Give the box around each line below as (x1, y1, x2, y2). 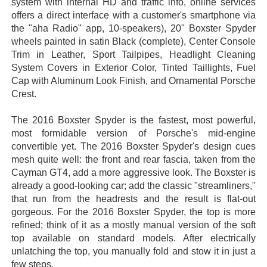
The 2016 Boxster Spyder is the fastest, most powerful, (11, 115, 256, 126)
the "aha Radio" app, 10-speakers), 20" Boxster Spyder (11, 23, 256, 34)
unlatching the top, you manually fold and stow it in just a (11, 246, 256, 257)
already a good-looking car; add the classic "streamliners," (11, 181, 256, 191)
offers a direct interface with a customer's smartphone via (11, 10, 256, 21)
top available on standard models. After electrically (11, 233, 256, 244)
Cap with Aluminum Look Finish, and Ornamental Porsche (11, 76, 256, 86)
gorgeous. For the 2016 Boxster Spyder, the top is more (11, 207, 256, 218)
